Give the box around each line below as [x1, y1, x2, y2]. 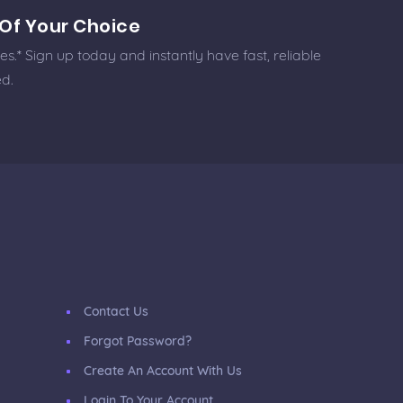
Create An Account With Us [83, 363, 242, 379]
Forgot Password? [83, 333, 192, 349]
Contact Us [83, 303, 148, 319]
